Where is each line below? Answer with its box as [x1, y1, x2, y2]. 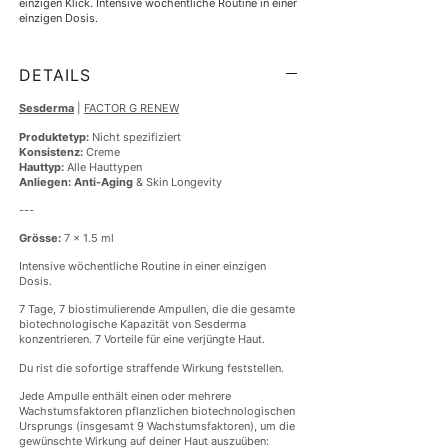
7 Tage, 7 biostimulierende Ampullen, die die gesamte [19, 302, 295, 317]
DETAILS [19, 65, 91, 86]
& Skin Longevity [133, 174, 222, 189]
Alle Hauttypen [64, 159, 142, 174]
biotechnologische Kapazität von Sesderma [19, 317, 246, 332]
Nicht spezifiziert [89, 129, 181, 144]
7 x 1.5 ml [61, 231, 114, 245]
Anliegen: [19, 174, 71, 189]
